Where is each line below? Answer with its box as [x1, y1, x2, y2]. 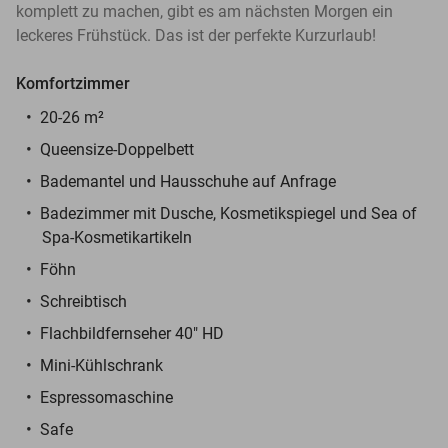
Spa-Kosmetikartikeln [42, 227, 192, 247]
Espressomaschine [40, 387, 173, 407]
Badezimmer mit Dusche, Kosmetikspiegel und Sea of [40, 203, 417, 223]
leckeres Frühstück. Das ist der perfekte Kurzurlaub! [16, 25, 376, 45]
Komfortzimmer [16, 73, 130, 93]
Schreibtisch [40, 291, 127, 311]
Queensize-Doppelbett [40, 139, 194, 159]
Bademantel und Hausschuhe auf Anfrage [40, 171, 336, 191]
